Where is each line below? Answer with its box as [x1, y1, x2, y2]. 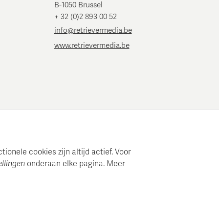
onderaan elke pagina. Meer [25, 159, 125, 169]
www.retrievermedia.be [54, 41, 130, 50]
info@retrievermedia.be [54, 25, 132, 35]
